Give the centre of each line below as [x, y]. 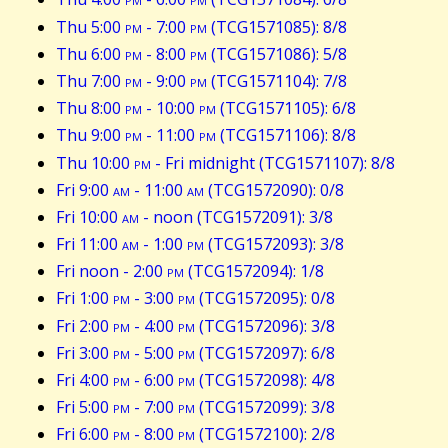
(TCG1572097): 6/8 [265, 352]
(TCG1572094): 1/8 [254, 271]
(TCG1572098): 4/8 [265, 380]
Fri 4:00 [84, 380]
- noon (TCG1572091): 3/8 [236, 216]
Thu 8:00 [90, 108]
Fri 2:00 [84, 325]
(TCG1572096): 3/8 [265, 325]
